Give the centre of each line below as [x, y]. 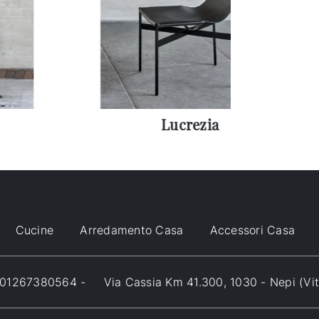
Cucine [34, 230]
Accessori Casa [252, 230]
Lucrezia [190, 125]
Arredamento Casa [132, 230]
